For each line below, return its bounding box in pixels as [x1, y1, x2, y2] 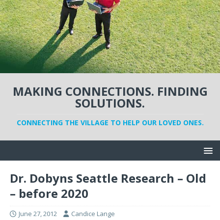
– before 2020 [10, 185, 88, 202]
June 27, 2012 [19, 209, 57, 219]
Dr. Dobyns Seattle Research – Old [10, 170, 206, 187]
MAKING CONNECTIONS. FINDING [12, 83, 208, 100]
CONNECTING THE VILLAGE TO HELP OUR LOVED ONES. [16, 118, 204, 128]
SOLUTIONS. [75, 95, 145, 111]
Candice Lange [71, 209, 115, 219]
